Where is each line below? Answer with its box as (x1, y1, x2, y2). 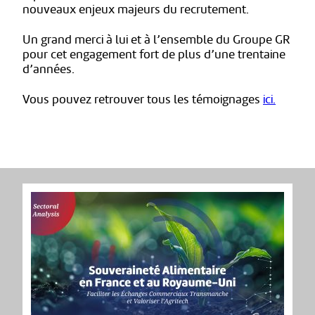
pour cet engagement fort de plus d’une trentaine (22, 46, 285, 62)
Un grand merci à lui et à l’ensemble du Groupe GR (22, 32, 290, 47)
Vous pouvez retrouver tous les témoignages (22, 91, 263, 107)
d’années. (22, 61, 75, 77)
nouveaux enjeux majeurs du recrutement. (22, 2, 249, 17)
